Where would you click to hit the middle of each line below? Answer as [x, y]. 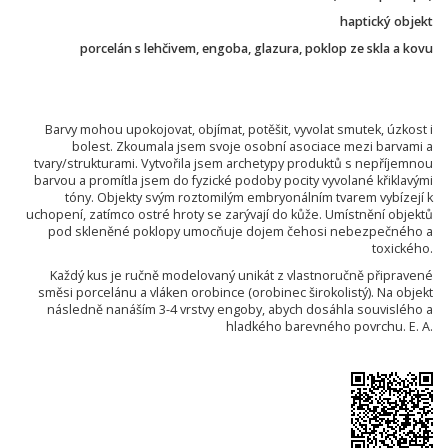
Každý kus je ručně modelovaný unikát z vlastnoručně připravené [241, 275]
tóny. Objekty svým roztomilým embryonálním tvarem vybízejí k [249, 197]
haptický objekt [386, 21]
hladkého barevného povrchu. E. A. [329, 326]
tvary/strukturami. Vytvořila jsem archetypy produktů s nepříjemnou [233, 163]
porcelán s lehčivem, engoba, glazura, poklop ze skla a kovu [256, 48]
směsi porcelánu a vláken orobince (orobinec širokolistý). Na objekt [235, 292]
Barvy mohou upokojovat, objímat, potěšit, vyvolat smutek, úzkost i [239, 129]
